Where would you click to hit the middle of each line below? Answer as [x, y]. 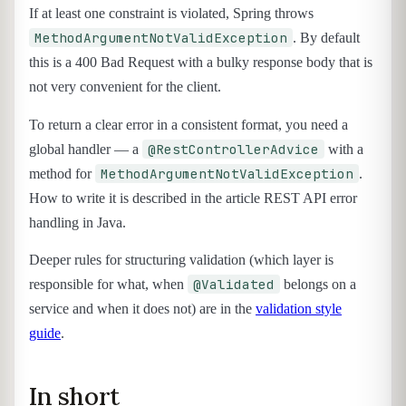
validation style [299, 309]
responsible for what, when [108, 285]
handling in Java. [77, 222]
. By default [326, 38]
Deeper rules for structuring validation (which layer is [181, 260]
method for [62, 173]
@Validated [234, 285]
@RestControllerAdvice [233, 149]
